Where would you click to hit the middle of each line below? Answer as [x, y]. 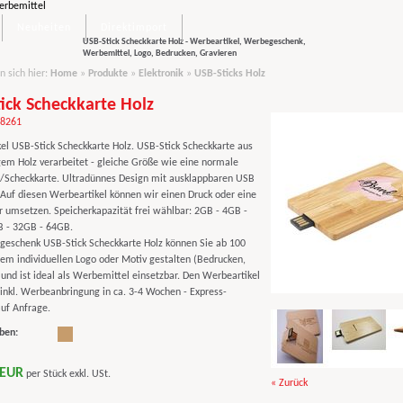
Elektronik [161, 74]
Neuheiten [44, 28]
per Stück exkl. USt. [67, 374]
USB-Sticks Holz [229, 74]
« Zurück [289, 383]
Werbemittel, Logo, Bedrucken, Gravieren [159, 54]
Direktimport [134, 28]
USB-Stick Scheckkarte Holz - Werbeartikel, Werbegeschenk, [194, 42]
